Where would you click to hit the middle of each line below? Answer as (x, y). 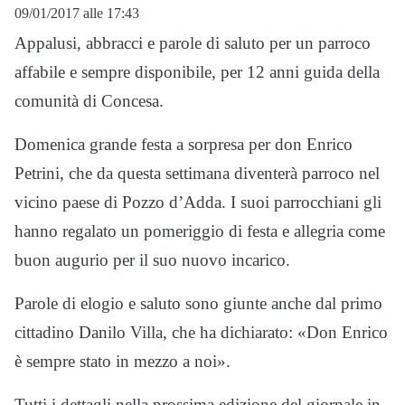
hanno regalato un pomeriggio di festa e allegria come (200, 231)
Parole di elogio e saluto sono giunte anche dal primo (198, 304)
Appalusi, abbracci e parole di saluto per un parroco (193, 43)
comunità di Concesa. (89, 101)
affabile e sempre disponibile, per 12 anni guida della (197, 72)
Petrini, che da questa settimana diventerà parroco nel (197, 174)
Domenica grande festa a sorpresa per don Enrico (184, 145)
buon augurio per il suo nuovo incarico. (152, 260)
